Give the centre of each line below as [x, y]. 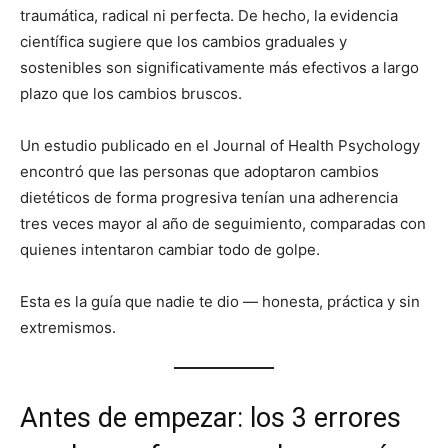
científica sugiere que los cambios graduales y [183, 42]
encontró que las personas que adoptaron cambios [199, 172]
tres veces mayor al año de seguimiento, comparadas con [223, 224]
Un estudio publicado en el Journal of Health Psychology [220, 146]
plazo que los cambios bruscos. [131, 94]
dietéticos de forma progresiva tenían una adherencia [209, 198]
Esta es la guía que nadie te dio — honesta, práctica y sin [220, 302]
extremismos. [68, 328]
